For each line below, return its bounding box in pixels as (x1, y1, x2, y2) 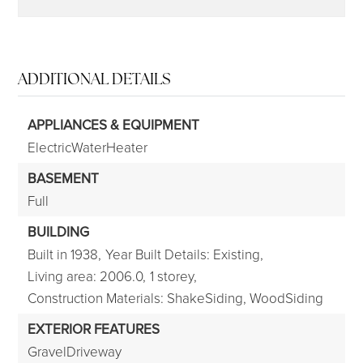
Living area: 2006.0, (28, 267, 147, 285)
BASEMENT (28, 169, 100, 188)
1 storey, (150, 267, 198, 285)
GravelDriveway (28, 342, 122, 361)
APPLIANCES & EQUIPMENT (28, 115, 200, 135)
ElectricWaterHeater (28, 138, 148, 156)
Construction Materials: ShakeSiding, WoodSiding (28, 288, 324, 307)
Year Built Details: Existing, (105, 245, 264, 263)
